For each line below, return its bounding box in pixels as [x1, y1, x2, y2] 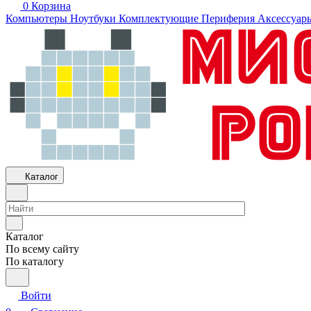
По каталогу [6, 255, 64, 267]
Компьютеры [6, 12, 67, 24]
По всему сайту [6, 243, 79, 255]
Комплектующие [119, 12, 199, 24]
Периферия [201, 12, 255, 24]
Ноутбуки [70, 12, 116, 24]
